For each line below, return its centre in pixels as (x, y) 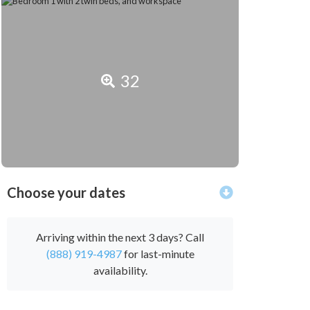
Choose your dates (66, 193)
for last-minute (158, 254)
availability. (120, 271)
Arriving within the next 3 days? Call (120, 237)
